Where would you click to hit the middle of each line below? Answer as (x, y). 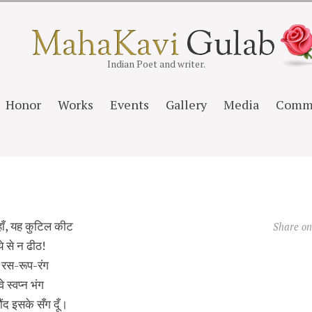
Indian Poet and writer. (156, 64)
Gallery (186, 104)
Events (129, 104)
